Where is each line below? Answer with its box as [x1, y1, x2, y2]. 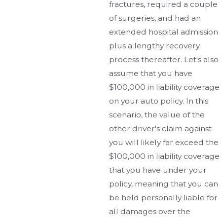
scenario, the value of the [109, 110, 205, 120]
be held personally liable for [109, 193, 218, 203]
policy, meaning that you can [109, 179, 219, 189]
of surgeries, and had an [109, 13, 201, 23]
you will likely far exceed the [109, 138, 219, 147]
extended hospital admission [109, 27, 219, 37]
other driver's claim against [109, 124, 212, 134]
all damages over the [109, 207, 191, 217]
